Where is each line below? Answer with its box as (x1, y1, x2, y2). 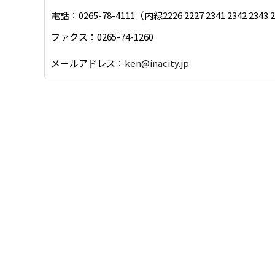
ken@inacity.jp (125, 56, 189, 69)
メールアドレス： (51, 56, 125, 69)
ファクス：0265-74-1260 (51, 30, 153, 44)
